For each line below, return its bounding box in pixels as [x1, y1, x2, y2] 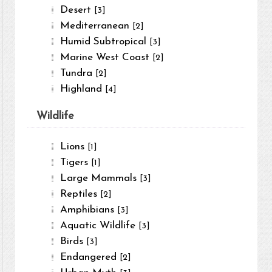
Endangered [60, 252, 120, 263]
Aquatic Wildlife [60, 220, 139, 231]
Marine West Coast [60, 52, 153, 63]
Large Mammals [60, 173, 140, 184]
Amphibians [60, 205, 118, 216]
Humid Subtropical [60, 36, 150, 47]
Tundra [60, 68, 96, 79]
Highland [60, 84, 106, 95]
